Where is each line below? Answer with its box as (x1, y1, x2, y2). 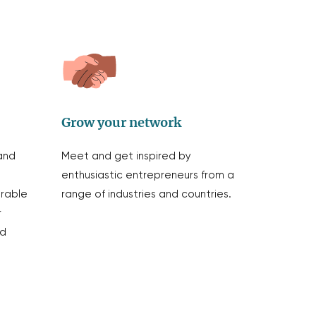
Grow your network (61, 114, 182, 130)
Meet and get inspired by (61, 151, 192, 162)
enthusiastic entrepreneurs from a (61, 170, 235, 181)
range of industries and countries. (61, 189, 232, 200)
